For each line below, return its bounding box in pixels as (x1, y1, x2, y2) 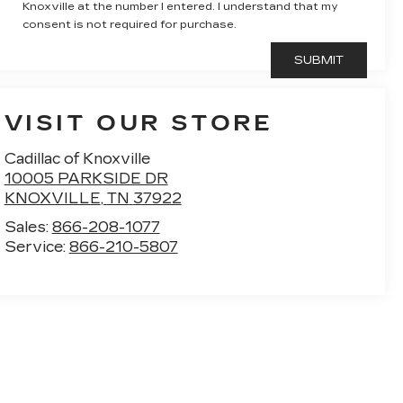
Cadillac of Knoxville (4, 150, 150, 168)
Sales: (4, 219, 52, 237)
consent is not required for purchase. (22, 18, 237, 31)
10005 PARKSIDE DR (4, 170, 168, 188)
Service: (4, 238, 69, 256)
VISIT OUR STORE (4, 111, 273, 137)
